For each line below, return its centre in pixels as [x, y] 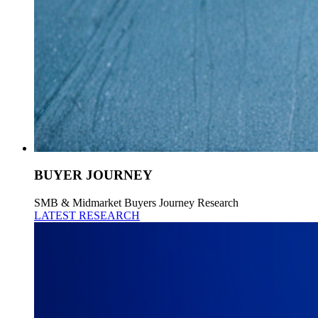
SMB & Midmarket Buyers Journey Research [136, 203]
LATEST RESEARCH [87, 216]
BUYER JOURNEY [93, 175]
